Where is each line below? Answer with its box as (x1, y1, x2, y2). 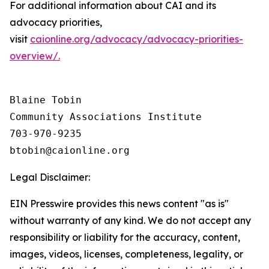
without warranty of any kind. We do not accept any (10, 214, 251, 226)
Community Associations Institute (10, 111, 208, 122)
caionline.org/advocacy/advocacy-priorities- (30, 33, 243, 45)
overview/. (10, 50, 60, 62)
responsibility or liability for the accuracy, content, (10, 231, 240, 243)
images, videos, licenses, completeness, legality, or (10, 248, 243, 260)
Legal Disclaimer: (10, 171, 90, 183)
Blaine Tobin (10, 94, 82, 106)
